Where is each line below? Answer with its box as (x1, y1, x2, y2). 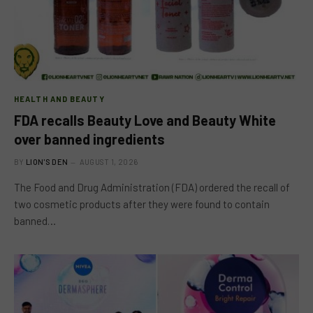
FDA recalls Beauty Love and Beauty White (14, 111, 276, 129)
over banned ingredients (14, 130, 165, 147)
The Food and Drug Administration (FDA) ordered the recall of (14, 180, 290, 194)
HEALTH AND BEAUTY (14, 94, 105, 103)
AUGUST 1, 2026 (79, 156, 138, 166)
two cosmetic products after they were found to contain (14, 197, 270, 210)
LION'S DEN (26, 156, 68, 166)
